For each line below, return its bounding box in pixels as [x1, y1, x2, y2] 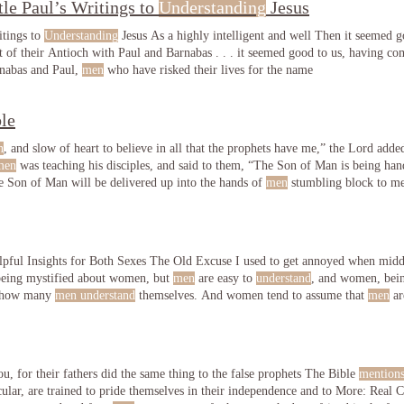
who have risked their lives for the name [104, 63, 313, 77]
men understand [55, 289, 135, 302]
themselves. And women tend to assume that [135, 289, 368, 302]
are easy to [195, 271, 256, 285]
